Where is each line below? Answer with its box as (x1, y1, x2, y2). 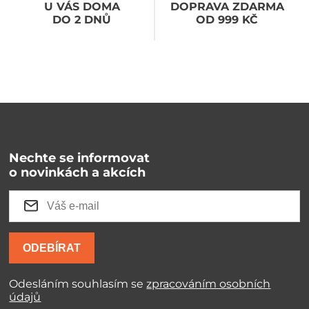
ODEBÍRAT (23, 242, 81, 255)
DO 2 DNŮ (52, 13, 112, 27)
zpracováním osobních (146, 277, 271, 291)
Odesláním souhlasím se (9, 277, 147, 291)
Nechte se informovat (9, 150, 150, 166)
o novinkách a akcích (9, 165, 146, 181)
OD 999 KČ (196, 13, 259, 27)
